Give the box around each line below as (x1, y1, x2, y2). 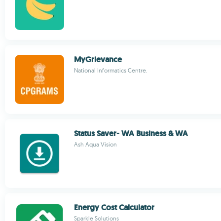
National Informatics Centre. (74, 67, 147, 74)
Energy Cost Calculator (74, 202, 154, 213)
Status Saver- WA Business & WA (74, 128, 188, 139)
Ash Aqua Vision (74, 141, 117, 148)
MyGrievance (74, 54, 122, 65)
